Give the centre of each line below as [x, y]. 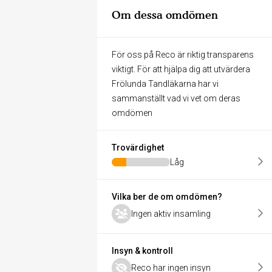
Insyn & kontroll [142, 251]
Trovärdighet [138, 148]
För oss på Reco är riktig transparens [183, 55]
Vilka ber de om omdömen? [167, 197]
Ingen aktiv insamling [171, 214]
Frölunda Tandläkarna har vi [165, 84]
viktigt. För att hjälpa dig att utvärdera [181, 69]
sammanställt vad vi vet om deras [176, 98]
